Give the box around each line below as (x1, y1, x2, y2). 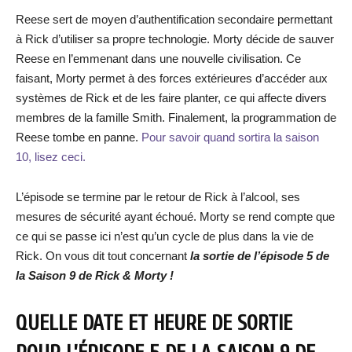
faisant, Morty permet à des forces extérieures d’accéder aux (16, 71, 328, 85)
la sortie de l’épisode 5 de (190, 249, 329, 262)
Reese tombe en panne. (16, 130, 141, 144)
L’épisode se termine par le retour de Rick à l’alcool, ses (16, 190, 300, 203)
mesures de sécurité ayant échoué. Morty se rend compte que (16, 210, 335, 223)
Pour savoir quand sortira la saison (141, 130, 319, 144)
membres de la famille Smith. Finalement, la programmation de (16, 111, 336, 124)
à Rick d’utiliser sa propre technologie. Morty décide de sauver (16, 32, 334, 46)
